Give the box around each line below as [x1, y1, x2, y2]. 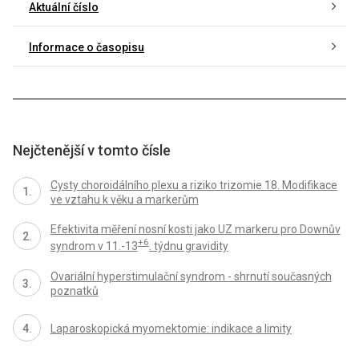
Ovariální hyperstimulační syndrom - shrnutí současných [50, 269, 332, 283]
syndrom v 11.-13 [50, 240, 138, 253]
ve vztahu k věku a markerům [50, 192, 199, 206]
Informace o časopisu [29, 40, 144, 54]
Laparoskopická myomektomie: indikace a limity [50, 321, 292, 335]
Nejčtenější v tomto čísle [13, 142, 171, 159]
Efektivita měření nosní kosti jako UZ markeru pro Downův [50, 223, 341, 236]
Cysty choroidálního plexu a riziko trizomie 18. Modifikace [50, 178, 337, 192]
